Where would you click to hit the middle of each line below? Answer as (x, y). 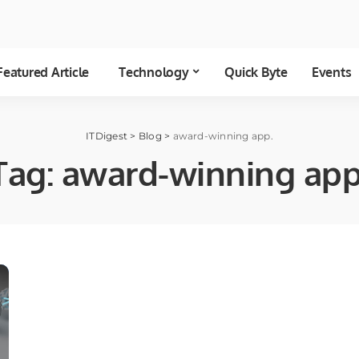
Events (331, 73)
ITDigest (107, 136)
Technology (154, 73)
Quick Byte (256, 73)
